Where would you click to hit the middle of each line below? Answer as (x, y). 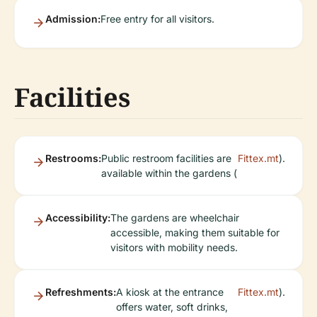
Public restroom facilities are (166, 158)
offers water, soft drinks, (172, 307)
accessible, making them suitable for (195, 232)
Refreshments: (81, 292)
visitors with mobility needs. (174, 247)
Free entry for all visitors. (157, 19)
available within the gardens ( (169, 173)
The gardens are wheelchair (175, 218)
